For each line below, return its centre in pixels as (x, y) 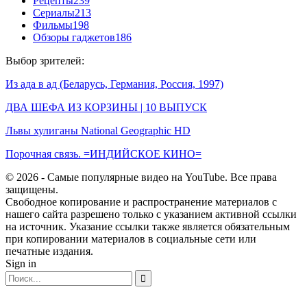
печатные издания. (49, 251)
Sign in (21, 263)
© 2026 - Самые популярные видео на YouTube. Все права (141, 177)
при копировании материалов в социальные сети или (131, 238)
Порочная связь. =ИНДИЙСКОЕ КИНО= (103, 153)
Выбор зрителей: (45, 60)
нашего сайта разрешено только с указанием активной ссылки (151, 214)
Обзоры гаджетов (74, 37)
